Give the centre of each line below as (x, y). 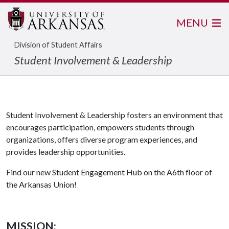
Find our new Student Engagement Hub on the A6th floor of (109, 172)
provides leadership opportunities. (66, 152)
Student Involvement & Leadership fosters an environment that (114, 115)
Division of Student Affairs (58, 45)
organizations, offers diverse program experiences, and (102, 139)
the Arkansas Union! (41, 184)
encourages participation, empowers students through (100, 127)
